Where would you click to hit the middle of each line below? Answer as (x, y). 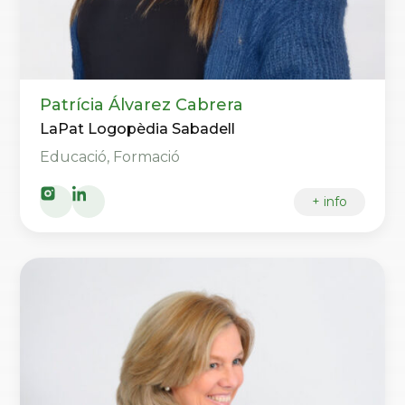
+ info (329, 201)
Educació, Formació (110, 157)
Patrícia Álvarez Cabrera (142, 105)
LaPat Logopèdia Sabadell (138, 129)
